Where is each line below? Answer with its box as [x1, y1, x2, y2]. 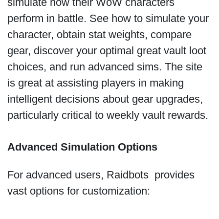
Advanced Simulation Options [7, 140, 157, 153]
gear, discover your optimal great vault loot [7, 44, 206, 57]
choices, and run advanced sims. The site [7, 61, 202, 73]
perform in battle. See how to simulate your [7, 12, 209, 25]
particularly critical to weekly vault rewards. [7, 109, 211, 122]
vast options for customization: [7, 185, 153, 197]
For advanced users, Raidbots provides [7, 169, 195, 181]
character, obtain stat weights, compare [7, 28, 192, 41]
